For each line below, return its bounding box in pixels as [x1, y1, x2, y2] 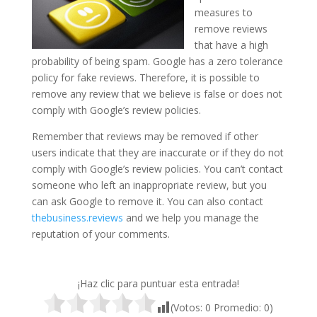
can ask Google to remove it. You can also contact [31, 194, 263, 208]
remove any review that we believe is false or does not [31, 86, 282, 100]
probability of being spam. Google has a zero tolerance [31, 54, 283, 68]
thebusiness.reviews [31, 210, 123, 224]
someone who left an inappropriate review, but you [31, 178, 267, 192]
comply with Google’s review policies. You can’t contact [31, 161, 283, 175]
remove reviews [194, 21, 267, 35]
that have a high [194, 38, 268, 52]
